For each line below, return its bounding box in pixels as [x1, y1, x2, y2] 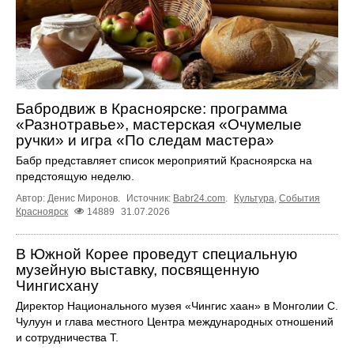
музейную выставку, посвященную [16, 261, 259, 278]
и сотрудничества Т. [16, 330, 119, 344]
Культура [234, 192, 274, 204]
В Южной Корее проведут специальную [16, 245, 297, 262]
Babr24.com [173, 192, 225, 204]
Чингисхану [16, 277, 99, 294]
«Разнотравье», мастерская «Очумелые [16, 115, 302, 133]
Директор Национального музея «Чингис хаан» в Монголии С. [16, 299, 338, 312]
